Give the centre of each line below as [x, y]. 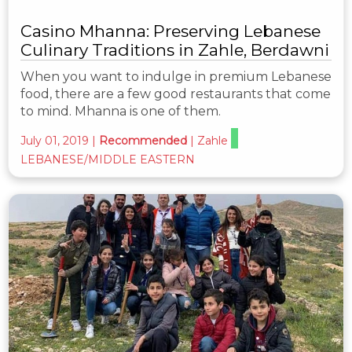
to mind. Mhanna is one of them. [121, 112]
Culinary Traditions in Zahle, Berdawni [175, 50]
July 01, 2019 [55, 141]
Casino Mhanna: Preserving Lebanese [170, 31]
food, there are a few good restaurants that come [176, 94]
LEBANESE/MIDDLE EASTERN [108, 160]
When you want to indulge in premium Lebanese [176, 77]
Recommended [143, 141]
